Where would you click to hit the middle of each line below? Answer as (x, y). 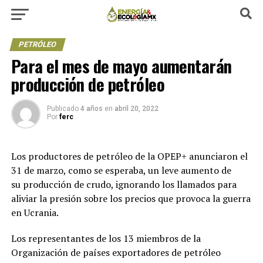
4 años (91, 109)
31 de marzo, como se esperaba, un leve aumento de (121, 170)
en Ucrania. (35, 213)
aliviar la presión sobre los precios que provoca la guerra (131, 198)
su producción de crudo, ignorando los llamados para (124, 184)
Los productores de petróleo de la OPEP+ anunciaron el (129, 156)
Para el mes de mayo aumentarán (121, 66)
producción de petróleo (87, 84)
